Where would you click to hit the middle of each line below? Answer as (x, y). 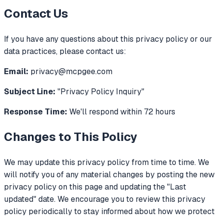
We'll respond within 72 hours (121, 112)
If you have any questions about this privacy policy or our (108, 39)
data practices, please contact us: (65, 52)
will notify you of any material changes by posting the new (109, 174)
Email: (16, 72)
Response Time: (36, 112)
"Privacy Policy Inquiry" (100, 92)
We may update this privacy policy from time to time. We (107, 162)
